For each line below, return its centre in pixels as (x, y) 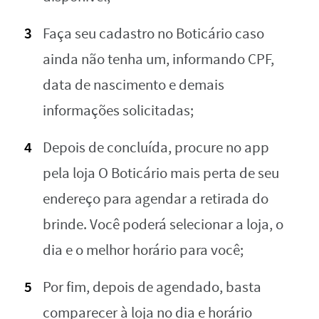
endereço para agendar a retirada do (156, 199)
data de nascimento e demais (134, 85)
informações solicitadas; (118, 111)
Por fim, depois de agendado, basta (152, 288)
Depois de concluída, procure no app (156, 148)
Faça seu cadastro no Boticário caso (153, 34)
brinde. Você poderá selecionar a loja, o (163, 225)
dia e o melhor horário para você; (143, 251)
